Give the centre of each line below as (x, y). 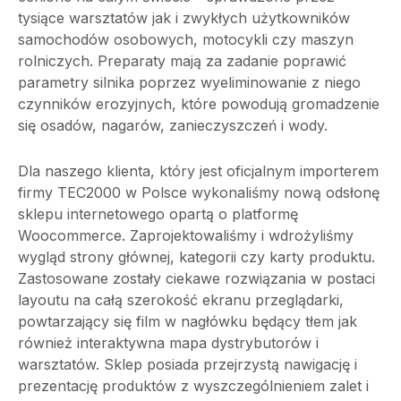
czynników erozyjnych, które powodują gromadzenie (199, 104)
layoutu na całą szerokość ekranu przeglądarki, (181, 300)
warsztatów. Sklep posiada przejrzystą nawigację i (188, 364)
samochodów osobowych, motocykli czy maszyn (186, 39)
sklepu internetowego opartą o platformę (158, 214)
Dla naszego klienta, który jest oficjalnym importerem (198, 171)
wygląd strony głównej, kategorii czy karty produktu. (196, 257)
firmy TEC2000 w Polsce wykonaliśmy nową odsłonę (199, 192)
